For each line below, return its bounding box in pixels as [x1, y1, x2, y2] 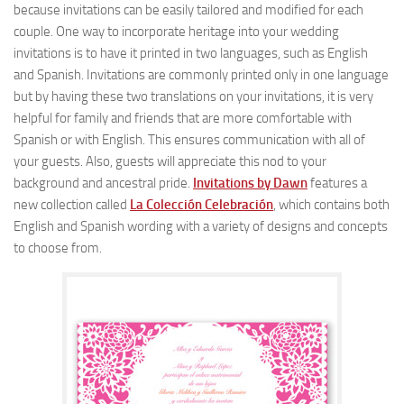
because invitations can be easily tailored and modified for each [14, 2, 363, 18]
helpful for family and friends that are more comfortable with [14, 110, 352, 126]
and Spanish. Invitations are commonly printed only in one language [14, 67, 389, 83]
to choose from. [14, 240, 102, 256]
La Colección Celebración [130, 197, 273, 213]
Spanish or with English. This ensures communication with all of [14, 132, 365, 148]
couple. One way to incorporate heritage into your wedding [14, 23, 339, 40]
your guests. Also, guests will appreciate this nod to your [14, 153, 326, 170]
